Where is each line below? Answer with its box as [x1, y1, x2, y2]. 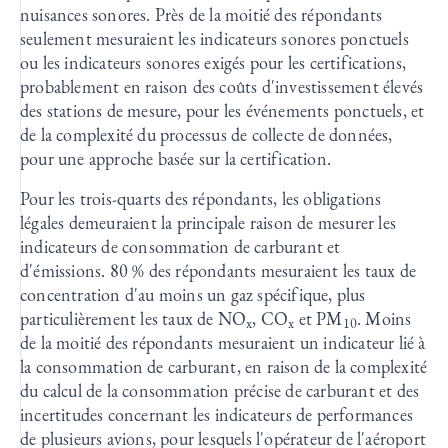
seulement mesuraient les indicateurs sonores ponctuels [20, 26, 409, 50]
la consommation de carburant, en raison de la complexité [20, 354, 428, 378]
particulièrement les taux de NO [20, 306, 247, 330]
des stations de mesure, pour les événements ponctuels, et [20, 98, 425, 122]
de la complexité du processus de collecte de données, [20, 122, 393, 146]
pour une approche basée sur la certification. [20, 146, 332, 170]
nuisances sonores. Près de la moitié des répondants [20, 2, 383, 26]
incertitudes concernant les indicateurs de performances [20, 402, 414, 426]
